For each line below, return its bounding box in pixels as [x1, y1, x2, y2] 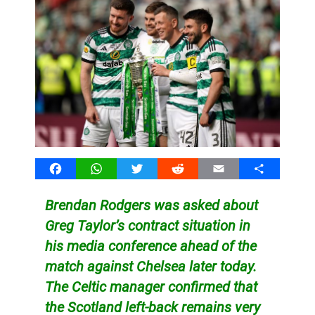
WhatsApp [96, 161, 148, 175]
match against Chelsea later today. [44, 257, 257, 275]
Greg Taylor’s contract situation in [44, 217, 250, 234]
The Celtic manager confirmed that [44, 278, 257, 295]
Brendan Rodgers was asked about [44, 196, 258, 214]
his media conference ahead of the [44, 237, 257, 255]
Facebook [55, 161, 104, 175]
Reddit [177, 161, 210, 175]
